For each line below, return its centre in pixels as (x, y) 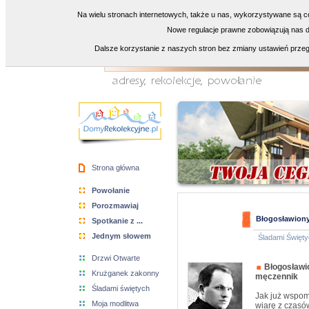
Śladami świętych (121, 288)
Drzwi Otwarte (116, 258)
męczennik (277, 277)
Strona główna (116, 168)
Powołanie (111, 190)
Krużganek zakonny (126, 273)
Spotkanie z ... (117, 221)
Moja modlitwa (115, 303)
